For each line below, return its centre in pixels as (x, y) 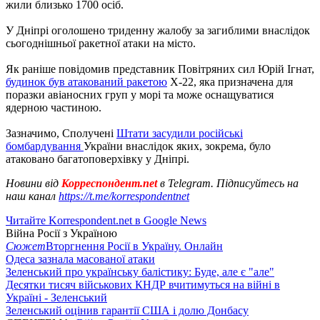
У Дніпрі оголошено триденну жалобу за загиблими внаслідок (158, 30)
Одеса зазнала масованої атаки (80, 259)
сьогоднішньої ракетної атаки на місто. (101, 43)
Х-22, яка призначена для (230, 81)
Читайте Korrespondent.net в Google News (106, 220)
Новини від (32, 183)
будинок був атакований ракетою (86, 81)
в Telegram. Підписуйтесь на (229, 183)
